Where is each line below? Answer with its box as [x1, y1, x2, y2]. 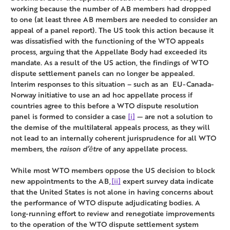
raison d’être [60, 143, 102, 155]
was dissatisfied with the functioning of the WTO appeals [11, 35, 204, 47]
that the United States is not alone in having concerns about [11, 186, 213, 198]
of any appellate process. [102, 143, 187, 155]
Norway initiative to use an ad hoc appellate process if [11, 89, 193, 101]
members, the [11, 143, 60, 155]
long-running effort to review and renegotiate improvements [11, 208, 215, 219]
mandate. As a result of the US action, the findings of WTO [11, 57, 208, 68]
